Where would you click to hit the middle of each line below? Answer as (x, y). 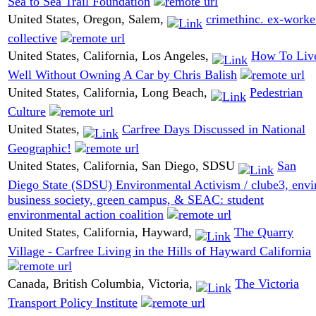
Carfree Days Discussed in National (214, 129)
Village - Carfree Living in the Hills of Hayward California (159, 251)
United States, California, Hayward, (102, 232)
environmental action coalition (86, 214)
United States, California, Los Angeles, (110, 56)
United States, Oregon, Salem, (87, 19)
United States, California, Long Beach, (109, 93)
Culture (27, 111)
